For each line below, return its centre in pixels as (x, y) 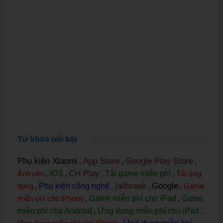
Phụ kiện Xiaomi (48, 161)
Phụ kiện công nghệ (74, 186)
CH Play (84, 174)
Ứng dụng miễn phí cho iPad (148, 211)
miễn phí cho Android (55, 211)
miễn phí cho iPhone (51, 199)
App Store (102, 161)
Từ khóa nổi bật (47, 139)
